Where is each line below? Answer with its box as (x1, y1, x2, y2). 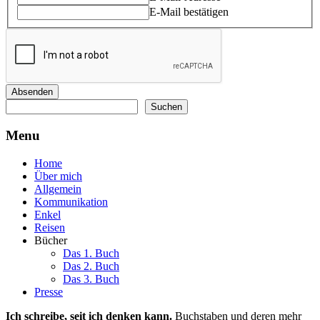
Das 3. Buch (63, 272, 119, 285)
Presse (34, 285, 63, 298)
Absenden (11, 86, 53, 98)
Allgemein (34, 182, 81, 195)
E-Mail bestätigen (149, 6, 229, 19)
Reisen (34, 221, 65, 234)
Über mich (34, 169, 82, 182)
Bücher (34, 234, 67, 246)
